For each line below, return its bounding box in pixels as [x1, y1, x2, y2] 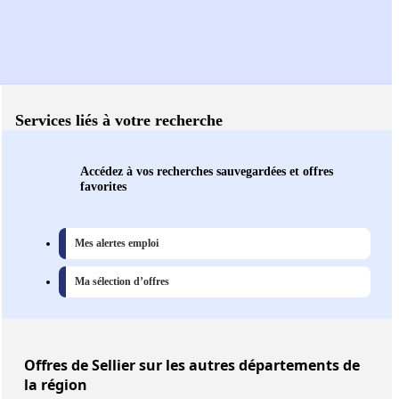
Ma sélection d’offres [75, 275, 169, 289]
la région [24, 375, 87, 395]
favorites [80, 179, 126, 194]
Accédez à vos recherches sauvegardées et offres [80, 164, 333, 179]
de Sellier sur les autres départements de [68, 355, 360, 376]
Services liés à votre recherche [15, 111, 223, 130]
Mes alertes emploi [75, 237, 159, 250]
